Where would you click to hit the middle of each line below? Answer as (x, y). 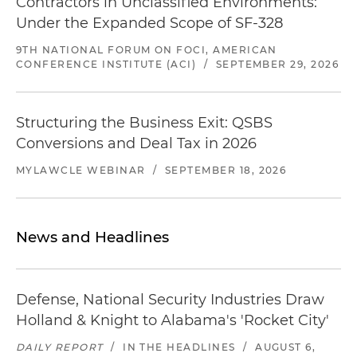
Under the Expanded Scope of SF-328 (149, 23)
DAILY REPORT (60, 347)
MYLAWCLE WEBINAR (81, 170)
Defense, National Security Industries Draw (170, 299)
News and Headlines (92, 237)
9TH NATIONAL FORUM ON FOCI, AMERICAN (147, 49)
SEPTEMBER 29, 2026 (277, 64)
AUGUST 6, (286, 347)
